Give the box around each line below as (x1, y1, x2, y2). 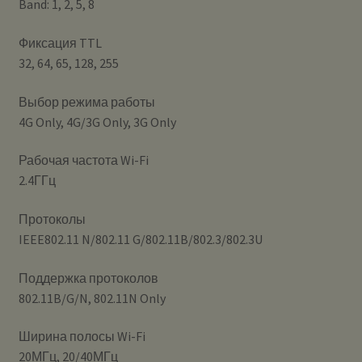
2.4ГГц (18, 172, 56, 189)
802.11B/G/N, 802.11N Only (18, 289, 166, 306)
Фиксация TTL (18, 35, 102, 52)
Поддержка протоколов (18, 269, 158, 286)
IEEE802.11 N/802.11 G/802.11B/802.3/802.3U (18, 230, 263, 247)
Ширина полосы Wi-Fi (18, 328, 145, 345)
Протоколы (18, 210, 86, 227)
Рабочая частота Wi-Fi (18, 152, 149, 169)
